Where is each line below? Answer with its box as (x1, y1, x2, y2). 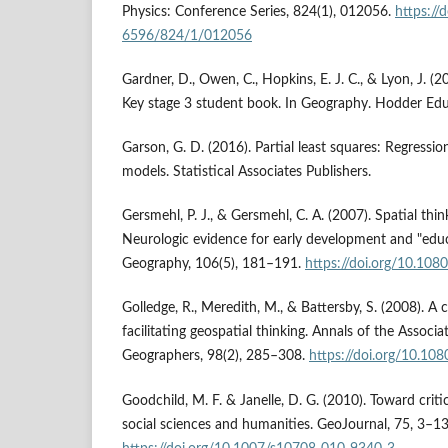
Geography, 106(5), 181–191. (122, 257, 305, 272)
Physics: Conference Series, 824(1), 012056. (122, 5, 395, 20)
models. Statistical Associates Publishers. (122, 165, 371, 180)
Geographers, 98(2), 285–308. (122, 349, 309, 364)
